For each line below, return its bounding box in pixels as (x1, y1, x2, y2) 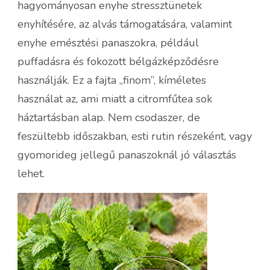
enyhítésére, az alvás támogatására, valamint (17, 16, 232, 31)
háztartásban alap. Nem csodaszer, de (17, 110, 200, 125)
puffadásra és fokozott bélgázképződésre (17, 54, 219, 69)
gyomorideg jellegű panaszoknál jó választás (17, 147, 236, 162)
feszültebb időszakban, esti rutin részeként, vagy (17, 128, 252, 143)
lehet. (17, 166, 45, 181)
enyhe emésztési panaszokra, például (17, 35, 199, 50)
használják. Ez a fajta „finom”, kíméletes (17, 72, 206, 87)
